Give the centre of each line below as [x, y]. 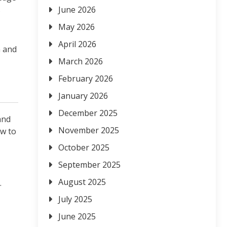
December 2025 [88, 113]
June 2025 [77, 217]
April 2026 [77, 44]
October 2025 [84, 148]
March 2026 [81, 62]
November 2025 [89, 130]
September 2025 [89, 165]
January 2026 [83, 96]
